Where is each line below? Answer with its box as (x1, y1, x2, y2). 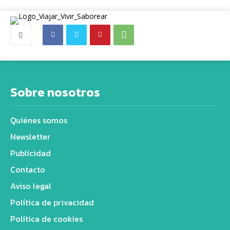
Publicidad (10, 146, 51, 159)
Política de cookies (10, 212, 83, 225)
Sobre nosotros (10, 83, 100, 101)
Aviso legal (10, 179, 51, 192)
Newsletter (10, 130, 50, 143)
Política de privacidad (10, 196, 94, 208)
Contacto (10, 163, 45, 176)
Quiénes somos (10, 113, 67, 126)
